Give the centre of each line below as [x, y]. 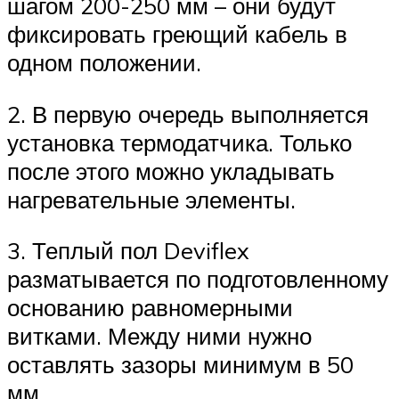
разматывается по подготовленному [198, 279]
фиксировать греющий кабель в [177, 34]
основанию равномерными [150, 308]
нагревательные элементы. [151, 199]
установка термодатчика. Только [179, 142]
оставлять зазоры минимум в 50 [180, 365]
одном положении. [104, 63]
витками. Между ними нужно [159, 336]
